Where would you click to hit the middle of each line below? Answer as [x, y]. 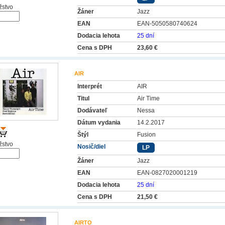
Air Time [148, 98]
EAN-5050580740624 [167, 24]
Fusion [146, 135]
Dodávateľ [92, 110]
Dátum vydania [99, 123]
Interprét [90, 86]
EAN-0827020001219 [167, 173]
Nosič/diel [91, 147]
